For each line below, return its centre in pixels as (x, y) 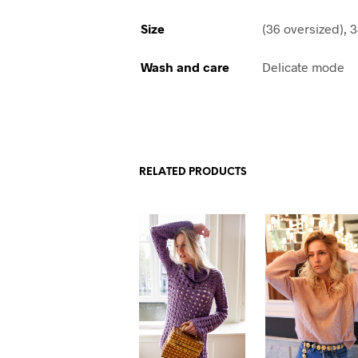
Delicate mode (304, 67)
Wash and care (185, 67)
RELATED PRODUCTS (193, 173)
